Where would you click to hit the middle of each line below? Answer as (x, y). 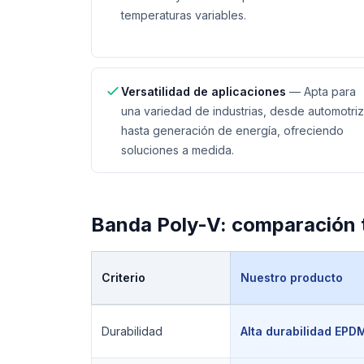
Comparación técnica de (158, 312)
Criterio (123, 277)
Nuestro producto (292, 277)
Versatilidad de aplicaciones (204, 91)
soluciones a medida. (178, 150)
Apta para (330, 91)
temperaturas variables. (184, 15)
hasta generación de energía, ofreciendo (232, 130)
